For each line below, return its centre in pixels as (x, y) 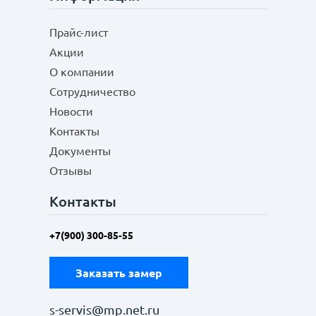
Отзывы (71, 171)
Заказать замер (119, 273)
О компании (82, 72)
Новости (71, 111)
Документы (80, 151)
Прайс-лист (79, 32)
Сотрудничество (92, 92)
